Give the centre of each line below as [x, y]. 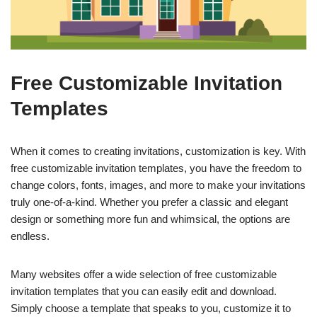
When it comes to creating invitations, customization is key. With [158, 151]
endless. [30, 236]
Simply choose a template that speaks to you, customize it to [151, 308]
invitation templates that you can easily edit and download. [144, 291]
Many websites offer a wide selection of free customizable [144, 274]
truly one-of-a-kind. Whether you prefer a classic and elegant [149, 202]
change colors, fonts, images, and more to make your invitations [158, 185]
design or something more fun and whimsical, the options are [150, 219]
